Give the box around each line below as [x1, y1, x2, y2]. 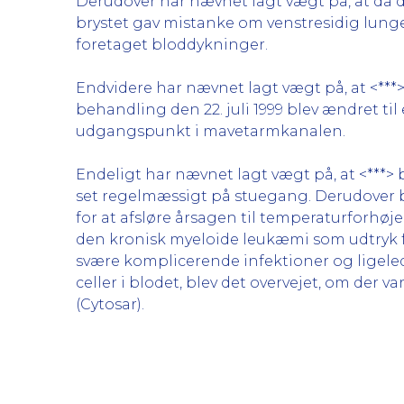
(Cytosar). [76, 296, 144, 313]
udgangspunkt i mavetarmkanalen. [76, 123, 345, 140]
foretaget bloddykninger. [76, 36, 268, 53]
